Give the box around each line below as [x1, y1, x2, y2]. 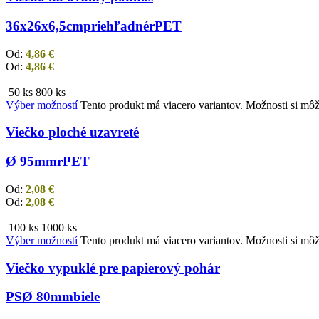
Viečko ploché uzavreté [6, 125, 139, 140]
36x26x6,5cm [6, 18, 83, 33]
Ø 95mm [6, 154, 57, 169]
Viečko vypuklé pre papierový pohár [6, 260, 220, 276]
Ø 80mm [22, 289, 73, 305]
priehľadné [83, 18, 149, 33]
